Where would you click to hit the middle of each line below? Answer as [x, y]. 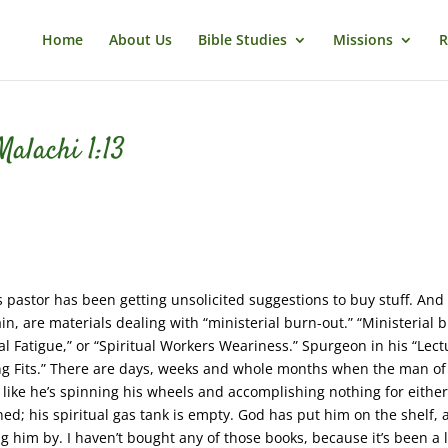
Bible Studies [242, 39]
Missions [362, 39]
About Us [140, 39]
